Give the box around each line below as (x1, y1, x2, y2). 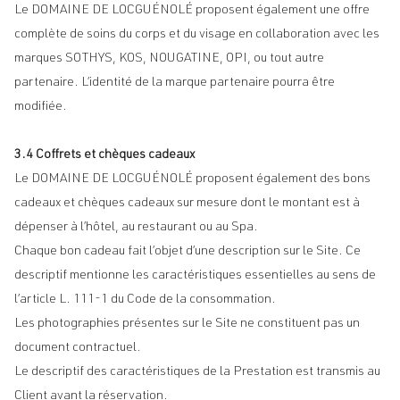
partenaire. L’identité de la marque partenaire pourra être (14, 77, 335, 89)
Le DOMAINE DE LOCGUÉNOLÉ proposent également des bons (14, 173, 371, 186)
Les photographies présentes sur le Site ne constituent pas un (14, 318, 360, 330)
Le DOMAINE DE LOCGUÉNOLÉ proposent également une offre (14, 4, 370, 17)
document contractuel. (14, 342, 141, 354)
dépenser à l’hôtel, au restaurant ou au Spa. (14, 221, 258, 234)
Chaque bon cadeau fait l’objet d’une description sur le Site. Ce (14, 246, 361, 258)
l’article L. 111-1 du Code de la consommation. (14, 294, 276, 306)
